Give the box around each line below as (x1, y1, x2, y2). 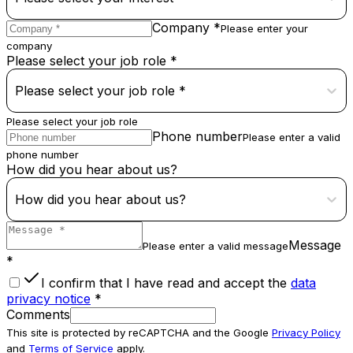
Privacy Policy (272, 326, 340, 340)
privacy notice (6, 291, 91, 307)
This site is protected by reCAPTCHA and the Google (6, 326, 272, 340)
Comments (6, 307, 70, 323)
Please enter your (221, 22, 308, 35)
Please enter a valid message (143, 240, 288, 253)
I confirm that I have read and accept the (41, 275, 287, 292)
